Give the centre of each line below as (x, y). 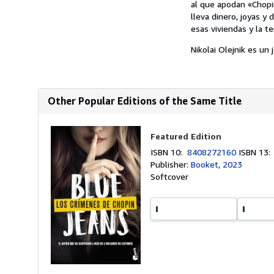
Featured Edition (186, 136)
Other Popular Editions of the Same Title (145, 101)
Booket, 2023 (217, 164)
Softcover (170, 176)
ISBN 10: (169, 152)
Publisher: (171, 164)
